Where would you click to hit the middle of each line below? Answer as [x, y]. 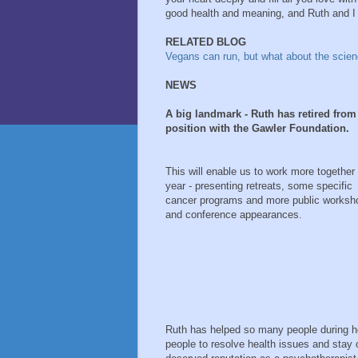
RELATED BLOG [206, 42]
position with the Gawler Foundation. [257, 129]
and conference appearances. [234, 215]
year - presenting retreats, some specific [259, 186]
